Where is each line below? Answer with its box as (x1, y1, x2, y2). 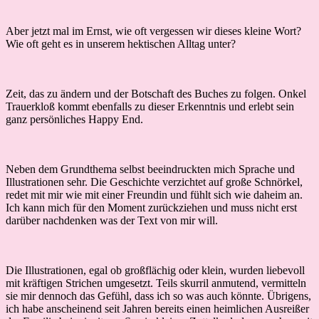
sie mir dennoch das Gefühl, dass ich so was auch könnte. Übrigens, (6, 289, 311, 302)
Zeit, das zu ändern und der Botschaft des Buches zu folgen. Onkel (6, 87, 306, 100)
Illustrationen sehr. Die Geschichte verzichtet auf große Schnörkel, (6, 175, 303, 188)
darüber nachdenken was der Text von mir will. (6, 214, 218, 226)
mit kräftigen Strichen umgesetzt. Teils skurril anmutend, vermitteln (6, 276, 306, 289)
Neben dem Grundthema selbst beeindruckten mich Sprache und (6, 162, 295, 175)
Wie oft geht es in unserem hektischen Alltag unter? (6, 37, 236, 50)
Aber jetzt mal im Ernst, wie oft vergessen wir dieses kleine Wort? (6, 24, 301, 37)
